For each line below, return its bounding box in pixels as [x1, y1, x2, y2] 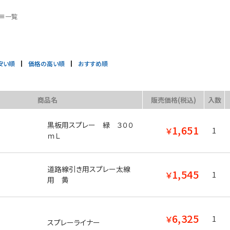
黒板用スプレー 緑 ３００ [47, 120, 134, 130]
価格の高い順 [28, 59, 65, 68]
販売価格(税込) [150, 95, 196, 105]
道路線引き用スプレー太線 [47, 164, 130, 174]
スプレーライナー [47, 217, 102, 227]
